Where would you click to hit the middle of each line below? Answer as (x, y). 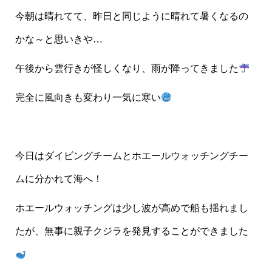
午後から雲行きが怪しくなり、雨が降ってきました (127, 68)
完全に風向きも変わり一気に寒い (88, 97)
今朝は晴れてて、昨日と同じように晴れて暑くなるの (131, 16)
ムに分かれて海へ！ (59, 179)
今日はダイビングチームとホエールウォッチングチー (131, 156)
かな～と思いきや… (59, 39)
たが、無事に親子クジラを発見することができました (131, 231)
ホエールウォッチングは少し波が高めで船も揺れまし (131, 208)
